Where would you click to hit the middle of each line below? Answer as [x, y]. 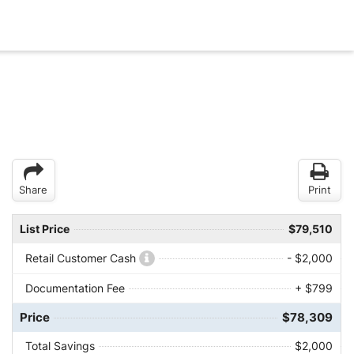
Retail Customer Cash [82, 258]
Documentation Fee [75, 288]
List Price [44, 229]
